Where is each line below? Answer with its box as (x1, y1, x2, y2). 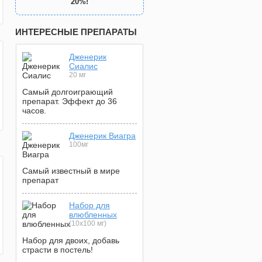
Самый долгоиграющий (22, 87, 113, 96)
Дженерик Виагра (69, 131, 136, 140)
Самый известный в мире (22, 166, 120, 175)
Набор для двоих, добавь (22, 236, 119, 245)
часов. (22, 106, 46, 115)
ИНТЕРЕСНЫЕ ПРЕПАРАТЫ (15, 27, 137, 37)
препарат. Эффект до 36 (22, 96, 117, 106)
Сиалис (69, 61, 98, 71)
